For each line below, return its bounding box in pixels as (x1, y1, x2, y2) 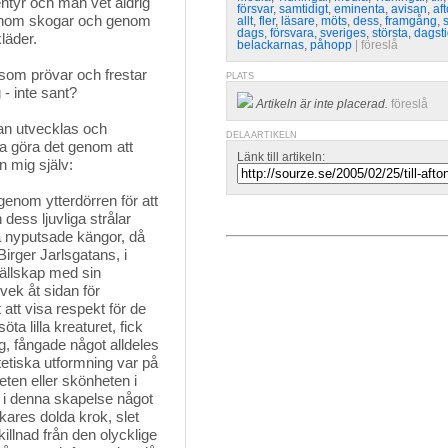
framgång (385, 14, 437, 28)
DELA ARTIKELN (226, 130, 297, 140)
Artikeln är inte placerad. (256, 97, 388, 111)
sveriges (320, 26, 366, 40)
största (372, 26, 408, 40)
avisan (391, 2, 427, 16)
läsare (281, 14, 315, 28)
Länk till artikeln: (237, 150, 325, 164)
